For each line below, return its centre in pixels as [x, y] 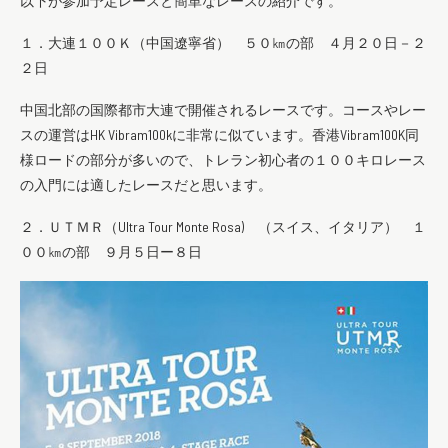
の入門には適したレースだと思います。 [146, 185]
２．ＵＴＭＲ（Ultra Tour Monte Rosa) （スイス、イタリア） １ [223, 227]
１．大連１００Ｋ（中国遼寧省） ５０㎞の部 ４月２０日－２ [223, 43]
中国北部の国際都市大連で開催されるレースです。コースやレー [223, 110]
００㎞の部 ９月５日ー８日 [111, 252]
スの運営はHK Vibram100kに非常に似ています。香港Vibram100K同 [219, 135]
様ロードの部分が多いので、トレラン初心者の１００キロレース [223, 160]
